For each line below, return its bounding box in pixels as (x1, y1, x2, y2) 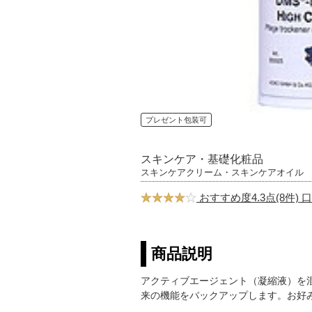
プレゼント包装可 (146, 115, 207, 124)
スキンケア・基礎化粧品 (141, 153, 263, 165)
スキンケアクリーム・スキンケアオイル (141, 166, 304, 178)
